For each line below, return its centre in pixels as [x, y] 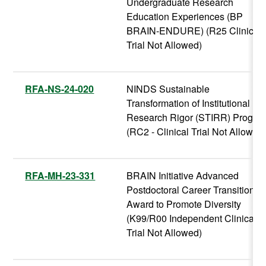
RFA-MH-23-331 [60, 176]
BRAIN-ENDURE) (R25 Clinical [194, 31]
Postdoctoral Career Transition [191, 190]
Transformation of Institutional [189, 103]
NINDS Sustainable [168, 89]
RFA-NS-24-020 [60, 89]
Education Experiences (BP [185, 17]
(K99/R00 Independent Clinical [192, 218]
